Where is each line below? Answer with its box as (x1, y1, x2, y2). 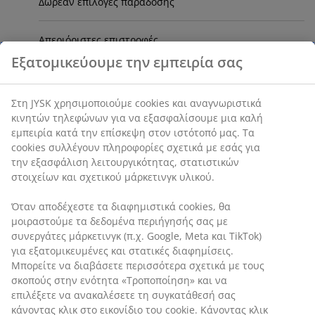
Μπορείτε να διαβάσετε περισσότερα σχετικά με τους (11, 258, 264, 272)
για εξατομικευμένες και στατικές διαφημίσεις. (11, 243, 233, 257)
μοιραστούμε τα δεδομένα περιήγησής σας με (11, 214, 228, 228)
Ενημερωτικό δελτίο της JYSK (39, 109, 175, 122)
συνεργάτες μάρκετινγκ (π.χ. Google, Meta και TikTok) (11, 229, 262, 243)
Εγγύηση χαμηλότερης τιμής (39, 71, 174, 84)
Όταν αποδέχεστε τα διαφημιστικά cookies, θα (11, 199, 231, 213)
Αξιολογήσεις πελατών (39, 185, 146, 198)
